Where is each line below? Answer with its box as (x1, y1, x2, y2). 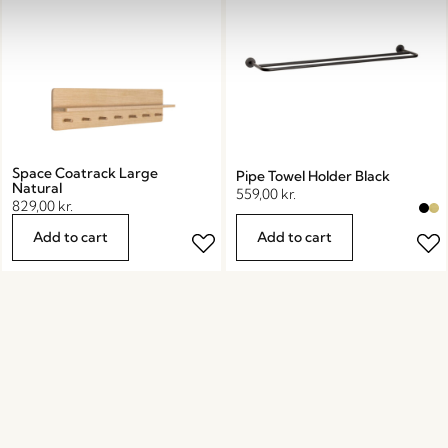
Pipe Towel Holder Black (236, 166, 391, 185)
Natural (11, 178, 62, 197)
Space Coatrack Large (11, 163, 158, 182)
